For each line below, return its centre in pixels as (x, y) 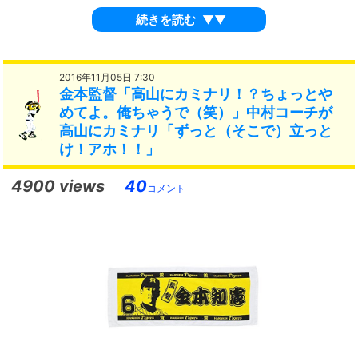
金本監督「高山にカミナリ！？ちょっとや (196, 94)
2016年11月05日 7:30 (107, 78)
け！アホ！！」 (110, 149)
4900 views (58, 186)
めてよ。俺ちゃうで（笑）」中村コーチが (196, 113)
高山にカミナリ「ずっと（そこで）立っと (196, 131)
